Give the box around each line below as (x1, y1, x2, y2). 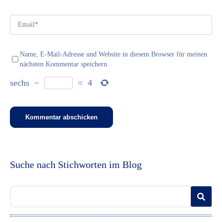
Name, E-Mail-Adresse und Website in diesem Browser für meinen (20, 50, 207, 58)
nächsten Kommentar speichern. (20, 60, 109, 68)
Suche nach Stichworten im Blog (10, 159, 142, 170)
